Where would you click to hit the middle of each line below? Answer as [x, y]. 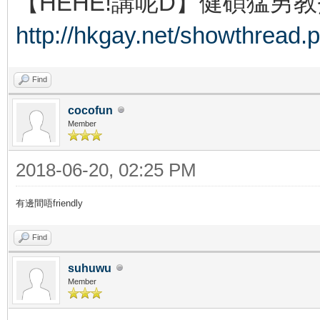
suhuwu [90, 268]
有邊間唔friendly [49, 203]
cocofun [90, 110]
